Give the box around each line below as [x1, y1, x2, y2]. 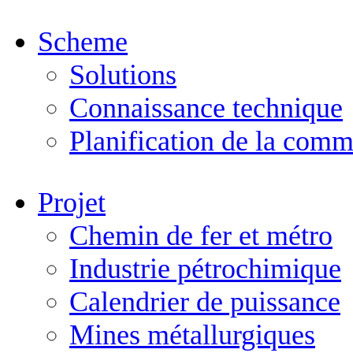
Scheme [38, 26, 128, 58]
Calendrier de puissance [69, 286, 340, 318]
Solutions [69, 59, 176, 91]
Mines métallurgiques [69, 319, 315, 351]
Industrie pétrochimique [69, 253, 341, 284]
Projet [38, 187, 106, 218]
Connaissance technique [69, 92, 343, 124]
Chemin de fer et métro [69, 220, 333, 251]
